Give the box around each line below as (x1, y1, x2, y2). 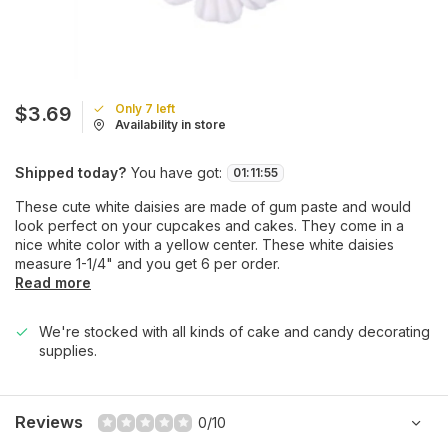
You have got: (131, 164, 222, 181)
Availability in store (115, 117, 226, 132)
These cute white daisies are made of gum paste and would (15, 198, 411, 215)
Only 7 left (115, 101, 175, 116)
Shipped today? (15, 164, 126, 181)
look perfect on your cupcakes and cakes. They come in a (15, 217, 404, 234)
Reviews (15, 412, 83, 432)
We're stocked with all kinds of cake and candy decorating (39, 323, 430, 340)
